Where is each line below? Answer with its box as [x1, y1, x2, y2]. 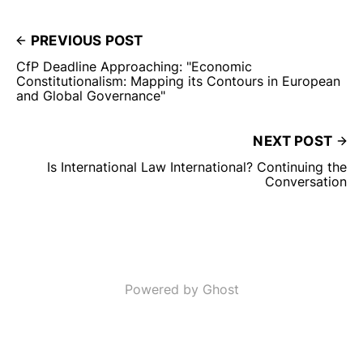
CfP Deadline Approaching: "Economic [16, 58, 252, 75]
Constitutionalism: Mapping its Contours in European [16, 72, 340, 89]
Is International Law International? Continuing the [47, 158, 347, 175]
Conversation [265, 173, 347, 190]
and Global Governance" [16, 87, 169, 104]
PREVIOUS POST [31, 32, 143, 49]
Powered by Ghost [124, 281, 239, 297]
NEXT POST [253, 132, 332, 149]
